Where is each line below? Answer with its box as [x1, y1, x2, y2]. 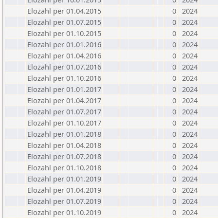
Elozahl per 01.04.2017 [27, 95, 101, 105]
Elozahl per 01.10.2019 [27, 207, 101, 217]
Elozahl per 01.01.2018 [27, 129, 101, 139]
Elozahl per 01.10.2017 [27, 118, 101, 127]
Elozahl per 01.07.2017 [27, 107, 101, 116]
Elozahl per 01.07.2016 [27, 62, 101, 72]
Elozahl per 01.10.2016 [27, 73, 101, 83]
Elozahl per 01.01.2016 [27, 39, 101, 49]
